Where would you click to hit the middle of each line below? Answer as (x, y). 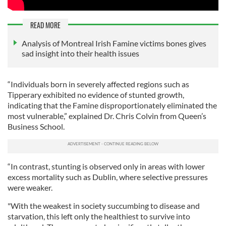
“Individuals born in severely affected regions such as (98, 84)
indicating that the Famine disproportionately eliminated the (112, 105)
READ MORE (45, 25)
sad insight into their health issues (80, 53)
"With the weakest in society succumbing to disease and (104, 205)
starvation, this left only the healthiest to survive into (99, 216)
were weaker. (30, 187)
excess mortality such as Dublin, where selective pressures (108, 177)
